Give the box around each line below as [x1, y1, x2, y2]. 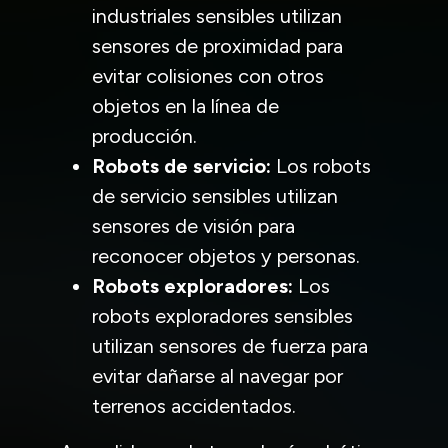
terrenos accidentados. [92, 393, 296, 418]
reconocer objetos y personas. [92, 243, 360, 268]
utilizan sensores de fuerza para [92, 333, 368, 358]
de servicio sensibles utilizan [92, 183, 338, 208]
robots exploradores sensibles [92, 303, 353, 328]
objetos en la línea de [92, 93, 279, 118]
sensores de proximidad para [92, 33, 343, 58]
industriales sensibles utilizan [92, 3, 342, 28]
